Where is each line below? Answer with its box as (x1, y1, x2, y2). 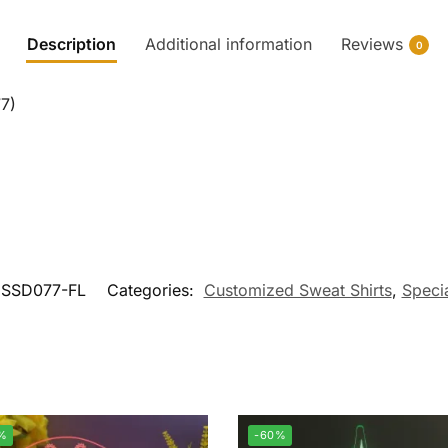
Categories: (106, 279, 199, 300)
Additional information (145, 34, 312, 55)
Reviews (341, 34, 403, 55)
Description (27, 34, 116, 55)
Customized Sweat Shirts (203, 279, 392, 300)
